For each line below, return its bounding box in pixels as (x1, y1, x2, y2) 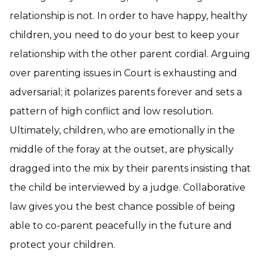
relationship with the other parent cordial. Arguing (10, 48, 250, 60)
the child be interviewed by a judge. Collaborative (10, 182, 246, 193)
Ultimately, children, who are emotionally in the (10, 125, 235, 136)
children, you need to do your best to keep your (10, 29, 240, 41)
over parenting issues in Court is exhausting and (10, 67, 237, 79)
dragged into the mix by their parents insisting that (10, 163, 251, 174)
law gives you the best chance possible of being (10, 201, 235, 212)
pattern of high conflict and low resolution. (10, 105, 213, 117)
